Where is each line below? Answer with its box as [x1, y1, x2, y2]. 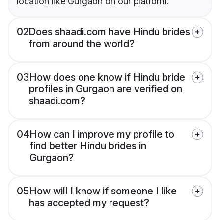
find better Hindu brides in [29, 140, 146, 152]
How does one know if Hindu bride [29, 71, 185, 83]
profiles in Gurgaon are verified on [29, 83, 182, 95]
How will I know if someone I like [29, 185, 177, 197]
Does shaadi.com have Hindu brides [28, 26, 190, 38]
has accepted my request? [29, 197, 149, 209]
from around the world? [28, 38, 135, 50]
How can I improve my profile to [29, 128, 174, 140]
